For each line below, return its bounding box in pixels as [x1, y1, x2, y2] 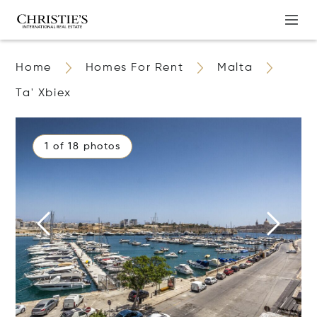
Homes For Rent [85, 62, 184, 74]
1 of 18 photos [45, 142, 121, 151]
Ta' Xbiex [16, 88, 71, 99]
